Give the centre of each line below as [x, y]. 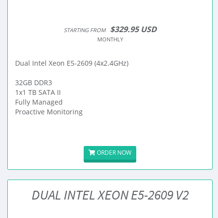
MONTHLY [110, 39]
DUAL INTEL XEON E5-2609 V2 [110, 195]
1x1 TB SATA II [38, 92]
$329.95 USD [133, 29]
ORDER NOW [113, 153]
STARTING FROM [84, 30]
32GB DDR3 [34, 82]
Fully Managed [39, 102]
